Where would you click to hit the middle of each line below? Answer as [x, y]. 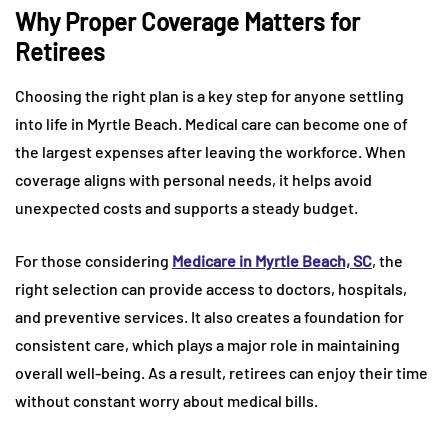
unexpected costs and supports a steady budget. [186, 207]
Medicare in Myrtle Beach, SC [272, 260]
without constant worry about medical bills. [166, 400]
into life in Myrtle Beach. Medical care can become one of [211, 123]
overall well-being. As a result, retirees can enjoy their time [221, 372]
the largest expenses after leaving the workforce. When [210, 151]
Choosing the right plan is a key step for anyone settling [209, 95]
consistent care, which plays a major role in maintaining [207, 344]
